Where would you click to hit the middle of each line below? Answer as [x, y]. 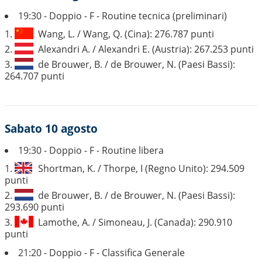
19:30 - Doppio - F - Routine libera [91, 150]
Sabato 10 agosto [51, 129]
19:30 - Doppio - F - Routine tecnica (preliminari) [123, 16]
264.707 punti [35, 76]
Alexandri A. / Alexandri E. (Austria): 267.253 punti [146, 49]
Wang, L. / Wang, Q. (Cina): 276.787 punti [126, 34]
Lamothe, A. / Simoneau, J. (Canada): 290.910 [135, 222]
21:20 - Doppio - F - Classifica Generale [101, 253]
